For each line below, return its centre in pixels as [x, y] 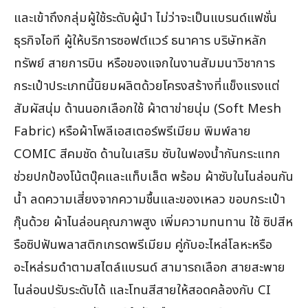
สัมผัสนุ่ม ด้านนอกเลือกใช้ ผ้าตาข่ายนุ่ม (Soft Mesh [147, 109]
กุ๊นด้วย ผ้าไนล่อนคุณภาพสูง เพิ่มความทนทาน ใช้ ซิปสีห [153, 222]
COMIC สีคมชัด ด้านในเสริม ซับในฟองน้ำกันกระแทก [147, 154]
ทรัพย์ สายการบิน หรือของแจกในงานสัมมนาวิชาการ [144, 64]
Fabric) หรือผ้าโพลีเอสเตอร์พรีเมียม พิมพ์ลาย [132, 132]
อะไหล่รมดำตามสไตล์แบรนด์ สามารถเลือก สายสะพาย [150, 268]
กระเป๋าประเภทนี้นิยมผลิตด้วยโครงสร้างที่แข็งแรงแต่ [147, 86]
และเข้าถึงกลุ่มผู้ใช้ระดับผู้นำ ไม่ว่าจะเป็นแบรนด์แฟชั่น [145, 18]
